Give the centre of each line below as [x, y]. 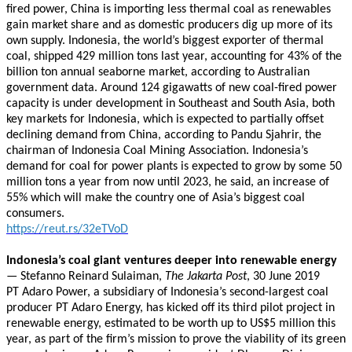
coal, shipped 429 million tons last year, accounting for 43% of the [174, 57]
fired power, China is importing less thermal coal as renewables [169, 9]
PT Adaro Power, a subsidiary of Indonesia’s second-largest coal [167, 292]
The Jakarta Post [206, 277]
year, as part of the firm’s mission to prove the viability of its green [176, 339]
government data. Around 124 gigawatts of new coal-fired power [172, 88]
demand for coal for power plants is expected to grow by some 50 [174, 167]
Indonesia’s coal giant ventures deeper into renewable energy [172, 261]
